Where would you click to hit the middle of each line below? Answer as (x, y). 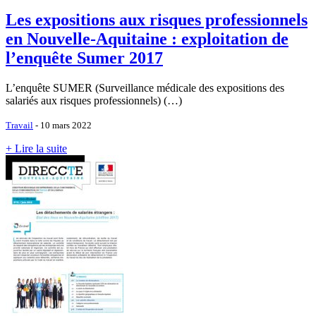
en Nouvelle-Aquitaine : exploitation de (147, 38)
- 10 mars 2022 (62, 125)
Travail (19, 125)
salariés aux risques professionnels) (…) (94, 100)
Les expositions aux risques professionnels (157, 19)
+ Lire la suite (36, 148)
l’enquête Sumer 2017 (84, 57)
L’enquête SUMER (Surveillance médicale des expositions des (145, 87)
